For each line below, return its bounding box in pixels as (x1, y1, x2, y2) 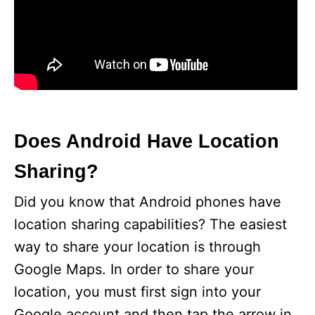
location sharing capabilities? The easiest (14, 216, 287, 233)
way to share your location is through (14, 238, 261, 255)
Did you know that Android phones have (14, 193, 281, 210)
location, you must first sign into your (14, 283, 261, 300)
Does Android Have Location (14, 131, 279, 152)
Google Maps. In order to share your (14, 261, 254, 278)
